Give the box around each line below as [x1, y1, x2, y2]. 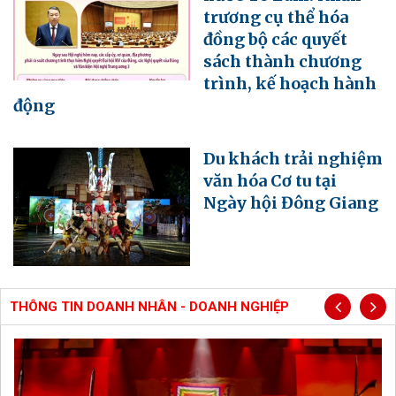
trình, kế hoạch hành [203, 73, 377, 95]
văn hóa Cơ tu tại [203, 171, 337, 192]
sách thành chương [203, 51, 362, 72]
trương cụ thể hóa [203, 7, 348, 28]
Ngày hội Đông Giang [203, 193, 378, 214]
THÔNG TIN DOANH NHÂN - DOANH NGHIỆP [10, 298, 289, 315]
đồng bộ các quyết [203, 29, 347, 50]
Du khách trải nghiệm [203, 148, 383, 170]
